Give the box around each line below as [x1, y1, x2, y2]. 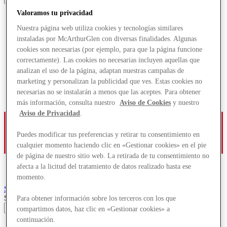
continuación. [17, 216, 56, 224]
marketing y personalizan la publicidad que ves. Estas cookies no [17, 78, 203, 86]
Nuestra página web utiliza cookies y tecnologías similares [17, 24, 183, 32]
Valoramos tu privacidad [17, 9, 93, 17]
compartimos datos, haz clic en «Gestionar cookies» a [17, 205, 170, 213]
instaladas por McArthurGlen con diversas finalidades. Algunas [17, 35, 197, 43]
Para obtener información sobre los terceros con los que [17, 195, 176, 203]
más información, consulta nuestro [17, 99, 118, 107]
